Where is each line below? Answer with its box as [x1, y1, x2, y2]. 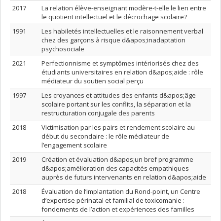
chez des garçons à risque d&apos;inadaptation [41, 36, 185, 44]
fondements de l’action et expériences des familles [41, 205, 194, 214]
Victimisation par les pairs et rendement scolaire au [41, 123, 195, 132]
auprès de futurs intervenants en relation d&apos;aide [41, 173, 206, 182]
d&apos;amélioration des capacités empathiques [41, 164, 189, 173]
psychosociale [41, 44, 84, 53]
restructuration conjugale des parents [41, 109, 155, 117]
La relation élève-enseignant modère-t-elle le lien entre [41, 3, 206, 12]
